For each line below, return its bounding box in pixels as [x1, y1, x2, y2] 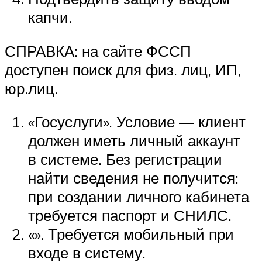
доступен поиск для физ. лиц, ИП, [5, 60, 241, 79]
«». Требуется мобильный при [28, 225, 234, 244]
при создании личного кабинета [28, 187, 249, 206]
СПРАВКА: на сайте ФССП [5, 41, 191, 60]
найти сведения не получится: [28, 168, 239, 188]
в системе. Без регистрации [28, 150, 222, 169]
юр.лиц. [5, 78, 58, 98]
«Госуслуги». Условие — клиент [28, 112, 246, 132]
